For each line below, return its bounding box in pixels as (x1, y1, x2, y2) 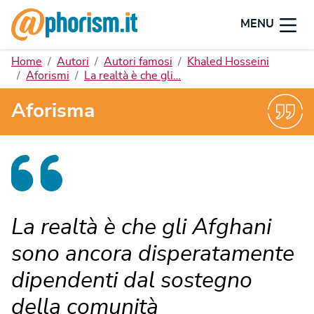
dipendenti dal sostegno (11, 268, 252, 292)
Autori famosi (104, 56, 172, 67)
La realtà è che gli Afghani (11, 215, 271, 238)
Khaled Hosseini (187, 56, 269, 67)
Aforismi (26, 70, 69, 81)
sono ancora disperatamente (11, 242, 294, 265)
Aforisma (11, 102, 95, 122)
